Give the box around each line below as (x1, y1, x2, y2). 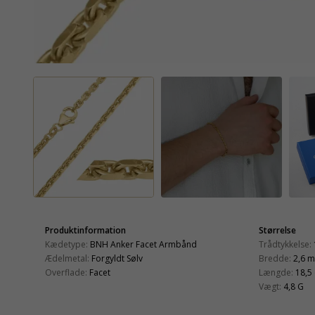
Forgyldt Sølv (91, 252, 143, 264)
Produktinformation (45, 224, 126, 236)
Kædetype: (45, 238, 88, 250)
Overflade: (45, 266, 87, 278)
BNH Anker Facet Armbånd (90, 238, 197, 250)
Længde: (259, 266, 293, 278)
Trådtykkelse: (259, 238, 311, 250)
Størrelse (259, 224, 296, 236)
